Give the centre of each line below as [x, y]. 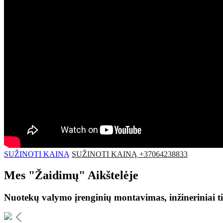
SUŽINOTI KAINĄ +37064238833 [130, 154]
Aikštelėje [112, 175]
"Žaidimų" [57, 175]
